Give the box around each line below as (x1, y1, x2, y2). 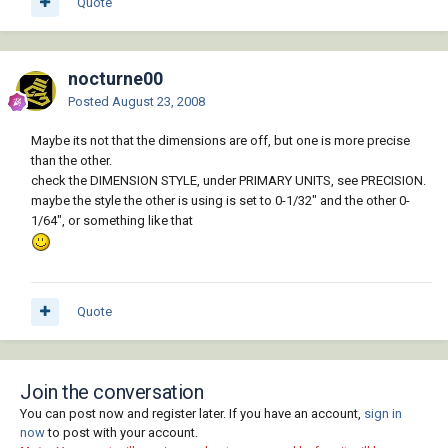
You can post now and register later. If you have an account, (20, 406, 364, 422)
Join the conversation (20, 380, 204, 405)
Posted (68, 94, 112, 110)
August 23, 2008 (112, 94, 205, 110)
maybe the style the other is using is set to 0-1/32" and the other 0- (31, 193, 410, 209)
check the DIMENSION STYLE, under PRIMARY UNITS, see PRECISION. (31, 173, 426, 189)
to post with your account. (45, 425, 198, 441)
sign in (364, 406, 402, 422)
